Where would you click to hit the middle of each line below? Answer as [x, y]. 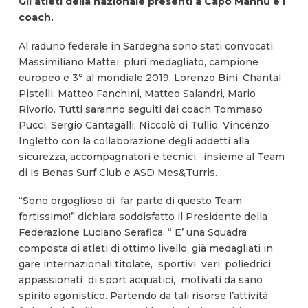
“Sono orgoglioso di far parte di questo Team [130, 201]
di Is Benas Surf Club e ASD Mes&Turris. [118, 172]
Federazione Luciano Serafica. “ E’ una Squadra [132, 233]
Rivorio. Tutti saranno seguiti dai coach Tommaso [140, 109]
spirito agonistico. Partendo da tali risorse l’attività [143, 296]
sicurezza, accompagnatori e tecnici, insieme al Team [151, 156]
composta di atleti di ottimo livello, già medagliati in [145, 249]
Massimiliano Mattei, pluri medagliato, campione [138, 62]
